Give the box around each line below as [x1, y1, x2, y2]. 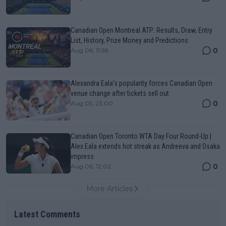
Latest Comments [14, 208, 80, 219]
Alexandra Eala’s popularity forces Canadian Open [71, 79, 212, 87]
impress [71, 152, 94, 160]
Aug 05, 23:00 [71, 99, 113, 107]
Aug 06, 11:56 [71, 46, 108, 54]
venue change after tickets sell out [71, 89, 169, 97]
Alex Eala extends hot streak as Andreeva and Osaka [71, 142, 220, 150]
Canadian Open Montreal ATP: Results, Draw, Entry [71, 26, 212, 34]
